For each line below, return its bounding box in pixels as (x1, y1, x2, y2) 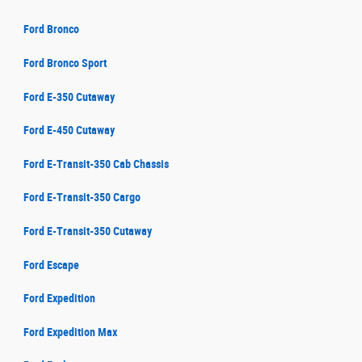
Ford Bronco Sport (23, 57, 107, 70)
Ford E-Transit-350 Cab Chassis (23, 157, 169, 170)
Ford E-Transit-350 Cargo (23, 191, 141, 204)
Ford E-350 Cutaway (23, 90, 115, 103)
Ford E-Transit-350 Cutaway (23, 225, 152, 238)
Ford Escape (23, 258, 79, 271)
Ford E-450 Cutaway (23, 124, 115, 137)
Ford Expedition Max (23, 325, 117, 339)
